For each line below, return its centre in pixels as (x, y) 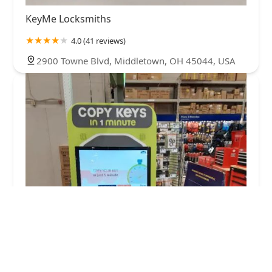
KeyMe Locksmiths (68, 19)
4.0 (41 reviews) (98, 40)
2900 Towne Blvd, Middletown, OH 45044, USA (136, 60)
